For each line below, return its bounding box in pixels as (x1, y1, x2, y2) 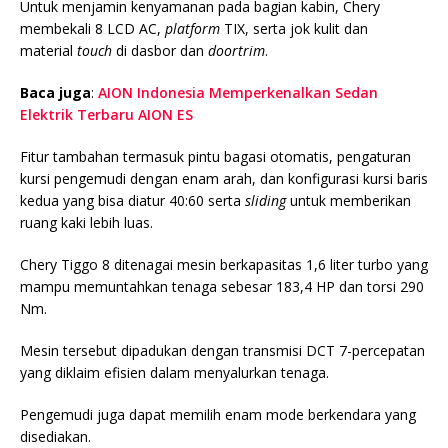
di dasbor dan (112, 40, 208, 60)
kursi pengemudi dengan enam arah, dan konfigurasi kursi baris (20, 168, 428, 188)
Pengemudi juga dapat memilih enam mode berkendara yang (20, 404, 416, 424)
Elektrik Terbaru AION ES (20, 104, 193, 124)
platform (165, 18, 220, 38)
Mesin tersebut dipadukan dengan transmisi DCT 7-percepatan (20, 340, 425, 360)
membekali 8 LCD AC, (20, 18, 165, 38)
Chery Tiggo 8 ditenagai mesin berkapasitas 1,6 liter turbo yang (20, 254, 428, 274)
